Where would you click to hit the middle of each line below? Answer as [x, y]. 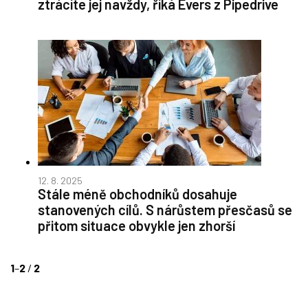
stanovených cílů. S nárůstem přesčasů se [165, 209]
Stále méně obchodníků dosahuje [137, 194]
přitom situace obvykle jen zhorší [136, 225]
